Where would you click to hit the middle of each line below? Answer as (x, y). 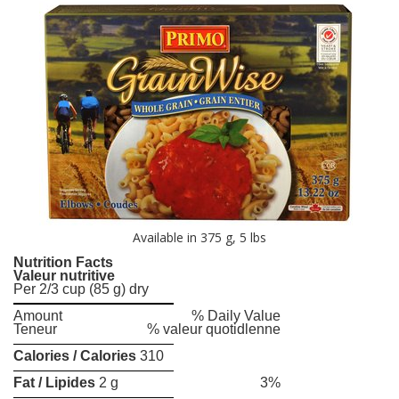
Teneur (35, 330)
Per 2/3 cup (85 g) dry (81, 289)
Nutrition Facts (63, 263)
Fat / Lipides (54, 383)
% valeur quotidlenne (214, 330)
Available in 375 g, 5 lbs (199, 238)
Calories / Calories (75, 356)
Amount (38, 316)
